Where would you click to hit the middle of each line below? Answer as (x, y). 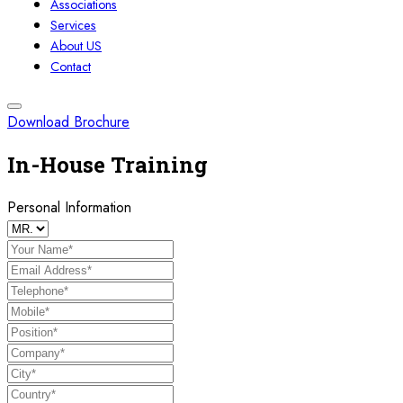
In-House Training (107, 164)
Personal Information (69, 207)
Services (73, 25)
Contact (71, 67)
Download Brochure (68, 122)
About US (76, 46)
